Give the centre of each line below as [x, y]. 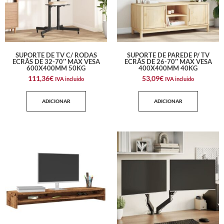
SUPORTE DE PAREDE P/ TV [168, 55]
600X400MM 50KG [56, 68]
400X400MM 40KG [168, 68]
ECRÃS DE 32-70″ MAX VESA [56, 62]
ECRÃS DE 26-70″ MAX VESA [168, 62]
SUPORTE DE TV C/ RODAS [56, 55]
